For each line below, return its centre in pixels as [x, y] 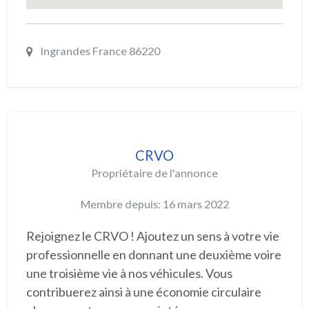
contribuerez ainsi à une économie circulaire [143, 292]
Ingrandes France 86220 [99, 50]
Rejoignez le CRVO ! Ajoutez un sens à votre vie [152, 236]
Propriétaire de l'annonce [154, 172]
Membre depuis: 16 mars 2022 [154, 203]
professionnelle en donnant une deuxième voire [153, 255]
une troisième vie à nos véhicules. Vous [129, 273]
